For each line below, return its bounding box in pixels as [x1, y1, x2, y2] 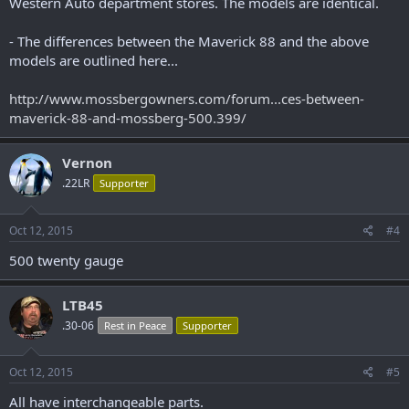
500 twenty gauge [9, 250, 123, 269]
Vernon [62, 153, 112, 172]
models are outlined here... [9, 51, 178, 69]
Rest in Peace [104, 318, 166, 332]
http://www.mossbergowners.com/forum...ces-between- [9, 89, 364, 108]
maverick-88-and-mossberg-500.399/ [9, 109, 246, 127]
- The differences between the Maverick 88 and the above [9, 32, 369, 50]
